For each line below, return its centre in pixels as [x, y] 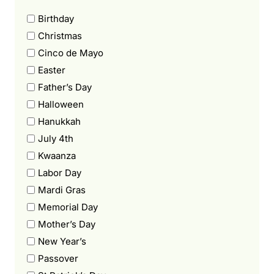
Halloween [61, 104]
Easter [52, 70]
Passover [58, 258]
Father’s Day [65, 87]
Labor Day [60, 172]
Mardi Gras [62, 190]
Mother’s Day [67, 224]
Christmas [60, 35]
